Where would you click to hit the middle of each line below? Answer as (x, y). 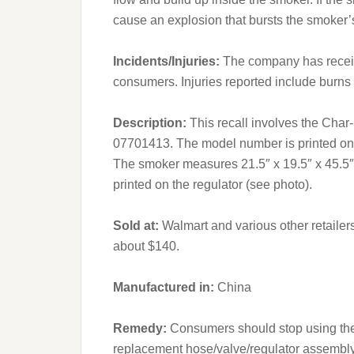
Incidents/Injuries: (168, 61)
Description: (151, 123)
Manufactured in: (165, 287)
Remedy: (141, 328)
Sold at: (137, 226)
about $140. (146, 246)
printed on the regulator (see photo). (213, 185)
